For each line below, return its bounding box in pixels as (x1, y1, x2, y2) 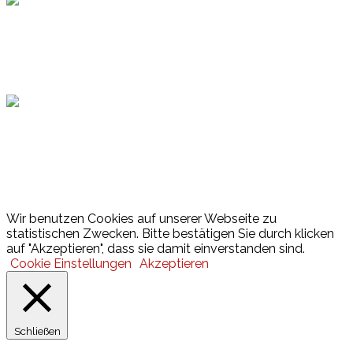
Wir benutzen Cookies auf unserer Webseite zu (6, 210, 277, 226)
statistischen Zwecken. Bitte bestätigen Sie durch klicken (6, 225, 334, 241)
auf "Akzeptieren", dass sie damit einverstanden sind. (6, 240, 305, 256)
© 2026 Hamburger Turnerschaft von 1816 (6, 195, 252, 211)
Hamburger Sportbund (6, 55, 216, 79)
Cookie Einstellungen (10, 255, 132, 271)
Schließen (13, 324, 61, 337)
